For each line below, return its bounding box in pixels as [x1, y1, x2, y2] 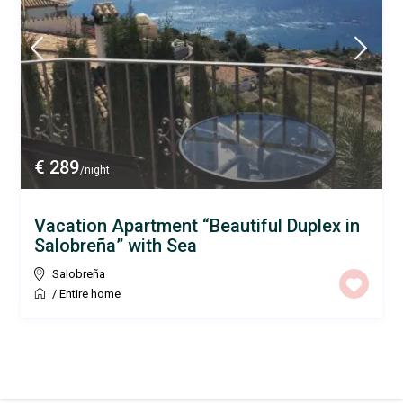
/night [77, 163, 111, 176]
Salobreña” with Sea [34, 234, 198, 256]
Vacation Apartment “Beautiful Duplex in [34, 214, 361, 237]
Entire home [59, 286, 121, 300]
